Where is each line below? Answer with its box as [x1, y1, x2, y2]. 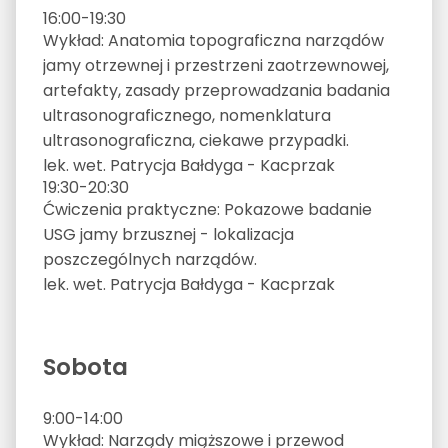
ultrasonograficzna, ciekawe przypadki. [42, 128, 349, 152]
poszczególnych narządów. [42, 247, 257, 271]
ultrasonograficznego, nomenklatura [42, 103, 331, 127]
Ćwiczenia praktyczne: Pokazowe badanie [42, 197, 372, 221]
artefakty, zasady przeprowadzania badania [42, 78, 390, 102]
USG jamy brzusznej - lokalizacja [42, 222, 294, 246]
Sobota [42, 350, 128, 383]
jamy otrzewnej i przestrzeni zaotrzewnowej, [42, 53, 389, 77]
